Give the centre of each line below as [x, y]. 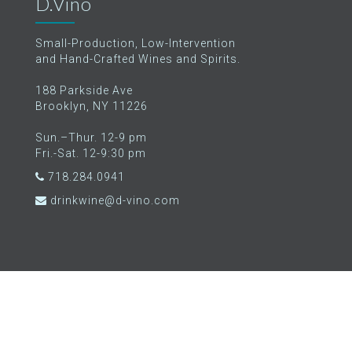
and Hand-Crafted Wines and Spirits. [138, 59]
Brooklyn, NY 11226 [92, 106]
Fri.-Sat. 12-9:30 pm [91, 153]
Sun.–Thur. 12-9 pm [91, 137]
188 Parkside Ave [84, 90]
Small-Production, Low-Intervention [136, 43]
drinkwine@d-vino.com [115, 200]
